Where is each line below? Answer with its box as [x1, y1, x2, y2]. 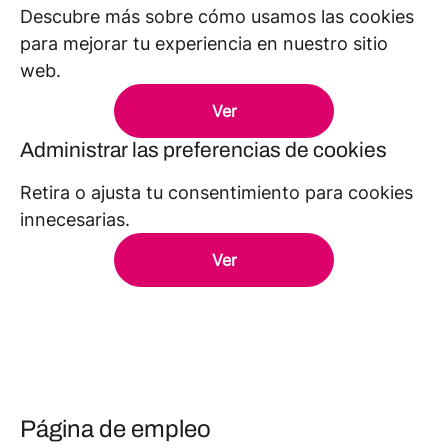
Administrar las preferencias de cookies [20, 139, 387, 161]
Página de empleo [20, 416, 211, 442]
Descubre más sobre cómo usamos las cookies [20, 6, 414, 27]
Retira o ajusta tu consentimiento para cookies [20, 182, 413, 203]
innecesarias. [20, 209, 130, 230]
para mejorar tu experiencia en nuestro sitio [20, 33, 388, 54]
